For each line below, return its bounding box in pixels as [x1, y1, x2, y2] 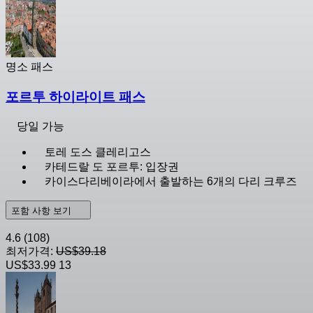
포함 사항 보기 [11, 205, 74, 216]
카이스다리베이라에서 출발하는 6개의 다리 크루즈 [45, 175, 297, 187]
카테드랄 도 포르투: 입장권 [45, 160, 179, 173]
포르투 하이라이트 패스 [6, 89, 145, 104]
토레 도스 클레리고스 [45, 145, 151, 158]
